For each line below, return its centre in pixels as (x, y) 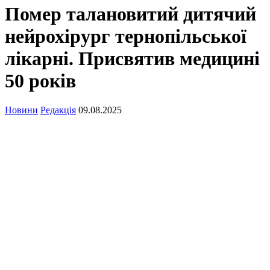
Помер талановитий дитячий (130, 14)
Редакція (58, 110)
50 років (40, 81)
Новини (21, 110)
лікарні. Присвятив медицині (132, 58)
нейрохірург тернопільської (126, 36)
